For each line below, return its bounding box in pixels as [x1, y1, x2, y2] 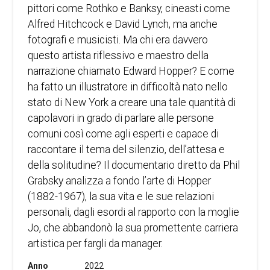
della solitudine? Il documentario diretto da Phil [28, 158, 240, 172]
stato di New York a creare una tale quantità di [28, 95, 236, 109]
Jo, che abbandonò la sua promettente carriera [28, 221, 239, 234]
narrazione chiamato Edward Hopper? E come [28, 64, 235, 78]
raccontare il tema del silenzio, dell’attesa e [28, 142, 225, 156]
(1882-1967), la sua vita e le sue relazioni [28, 189, 215, 203]
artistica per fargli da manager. [28, 236, 163, 250]
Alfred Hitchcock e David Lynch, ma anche [28, 17, 218, 31]
